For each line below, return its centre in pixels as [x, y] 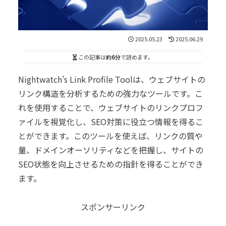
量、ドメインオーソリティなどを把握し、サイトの [111, 150]
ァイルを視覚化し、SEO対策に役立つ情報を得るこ [111, 122]
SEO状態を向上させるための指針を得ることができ [111, 164]
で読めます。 [137, 57]
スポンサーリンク [113, 207]
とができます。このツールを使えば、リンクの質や [110, 136]
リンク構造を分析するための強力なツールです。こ [110, 94]
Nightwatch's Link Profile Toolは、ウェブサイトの [112, 79]
